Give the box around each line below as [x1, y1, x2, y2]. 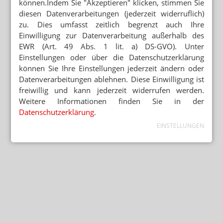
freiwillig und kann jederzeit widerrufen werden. [19, 85, 204, 95]
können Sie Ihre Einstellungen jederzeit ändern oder [19, 63, 204, 73]
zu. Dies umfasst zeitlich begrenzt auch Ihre [19, 19, 204, 29]
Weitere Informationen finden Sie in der [19, 96, 204, 106]
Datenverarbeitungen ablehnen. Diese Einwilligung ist [19, 74, 204, 84]
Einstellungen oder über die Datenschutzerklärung [19, 52, 204, 62]
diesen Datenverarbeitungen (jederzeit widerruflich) [19, 8, 204, 18]
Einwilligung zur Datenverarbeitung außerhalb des [19, 30, 204, 40]
